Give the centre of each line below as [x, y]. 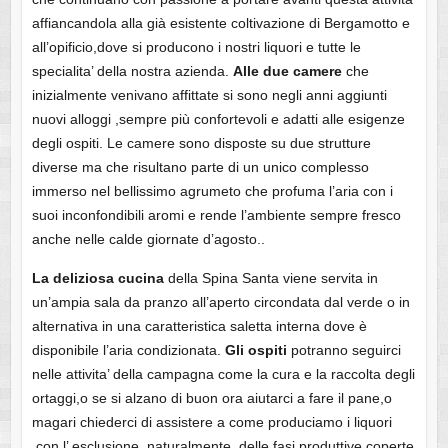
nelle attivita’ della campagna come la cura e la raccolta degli [223, 374]
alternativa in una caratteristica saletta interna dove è [199, 326]
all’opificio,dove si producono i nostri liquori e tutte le [196, 47]
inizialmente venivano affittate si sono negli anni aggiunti [209, 95]
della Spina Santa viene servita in [270, 278]
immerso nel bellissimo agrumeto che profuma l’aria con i [212, 191]
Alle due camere [287, 71]
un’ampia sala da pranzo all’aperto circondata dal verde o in [220, 302]
